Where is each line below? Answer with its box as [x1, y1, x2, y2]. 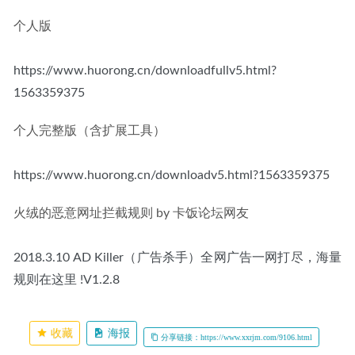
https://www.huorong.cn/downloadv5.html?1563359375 [13, 168, 330, 181]
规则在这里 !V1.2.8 [13, 273, 123, 286]
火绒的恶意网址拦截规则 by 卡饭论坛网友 [13, 206, 249, 219]
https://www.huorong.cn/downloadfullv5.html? [13, 63, 277, 77]
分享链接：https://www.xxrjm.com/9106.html [158, 332, 312, 342]
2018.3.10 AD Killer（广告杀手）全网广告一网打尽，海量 [13, 250, 342, 264]
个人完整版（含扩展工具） [13, 124, 166, 137]
